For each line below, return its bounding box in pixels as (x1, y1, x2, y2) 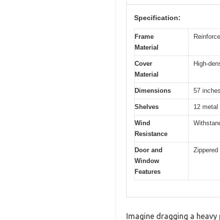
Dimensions (135, 86, 171, 94)
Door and (135, 146, 163, 154)
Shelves (135, 103, 159, 110)
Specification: (134, 13, 181, 22)
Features (135, 167, 161, 175)
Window (135, 157, 159, 165)
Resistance (135, 130, 167, 137)
